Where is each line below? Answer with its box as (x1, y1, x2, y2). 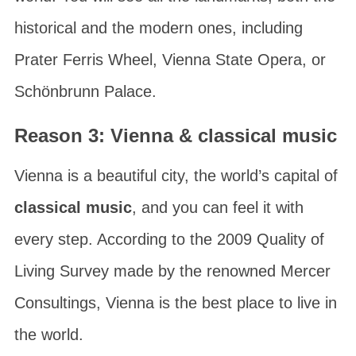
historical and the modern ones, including (14, 19, 303, 37)
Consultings (14, 294, 96, 311)
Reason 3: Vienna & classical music (14, 125, 337, 146)
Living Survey (14, 262, 109, 280)
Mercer (280, 262, 331, 280)
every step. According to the (14, 230, 217, 248)
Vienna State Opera (161, 51, 302, 68)
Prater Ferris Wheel (14, 51, 153, 68)
